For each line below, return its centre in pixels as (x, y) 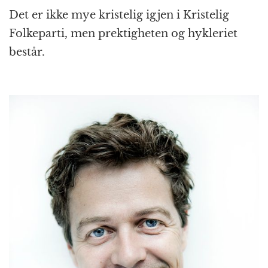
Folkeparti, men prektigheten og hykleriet (123, 33)
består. (27, 52)
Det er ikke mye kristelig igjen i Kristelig (119, 15)
